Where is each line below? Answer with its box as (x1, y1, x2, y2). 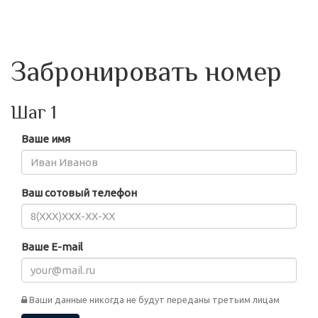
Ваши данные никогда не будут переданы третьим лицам (29, 295, 280, 305)
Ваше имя (21, 133, 70, 145)
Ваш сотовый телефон (21, 187, 137, 199)
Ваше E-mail (21, 241, 83, 253)
